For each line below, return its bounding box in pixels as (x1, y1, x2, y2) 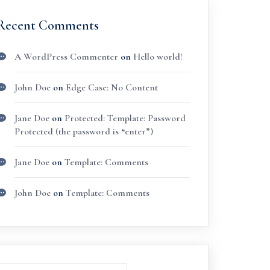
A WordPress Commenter (14, 51, 118, 63)
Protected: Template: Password (64, 112, 186, 124)
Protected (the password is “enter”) (14, 125, 153, 137)
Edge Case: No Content (65, 81, 158, 93)
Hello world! (133, 51, 183, 63)
